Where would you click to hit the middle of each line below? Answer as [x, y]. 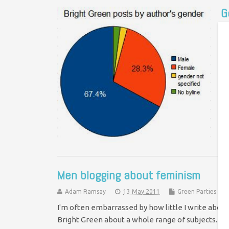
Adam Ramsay [85, 192]
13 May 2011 [142, 192]
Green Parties [197, 192]
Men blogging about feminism [129, 175]
